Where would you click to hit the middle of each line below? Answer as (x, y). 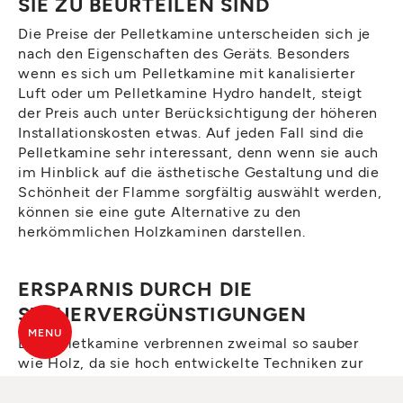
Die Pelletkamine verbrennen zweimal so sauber (188, 343)
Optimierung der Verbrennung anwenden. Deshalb (195, 382)
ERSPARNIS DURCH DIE (135, 288)
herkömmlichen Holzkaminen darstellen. (162, 231)
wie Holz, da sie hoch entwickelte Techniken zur (191, 363)
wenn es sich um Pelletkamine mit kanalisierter (187, 73)
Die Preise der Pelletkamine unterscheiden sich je (195, 33)
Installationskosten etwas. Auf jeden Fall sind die (191, 132)
